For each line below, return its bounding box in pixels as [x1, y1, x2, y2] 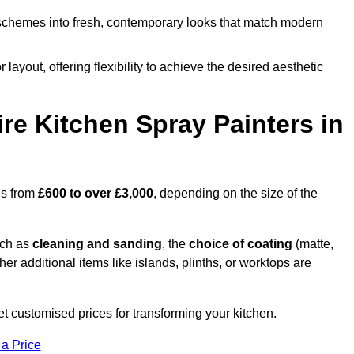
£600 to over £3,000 [38, 186, 153, 201]
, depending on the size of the [153, 186, 318, 201]
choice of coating [189, 237, 292, 251]
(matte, [292, 237, 333, 251]
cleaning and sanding [32, 237, 162, 251]
